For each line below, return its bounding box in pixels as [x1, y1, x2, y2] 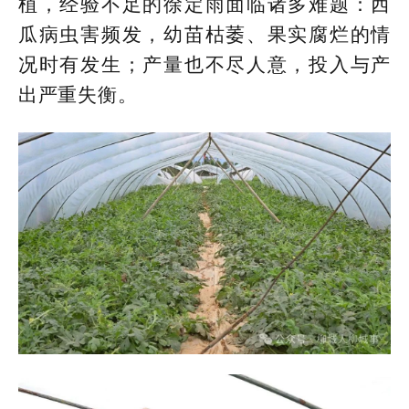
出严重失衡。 [18, 84, 138, 107]
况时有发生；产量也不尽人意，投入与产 [18, 54, 391, 77]
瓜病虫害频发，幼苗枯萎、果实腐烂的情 [18, 24, 391, 47]
